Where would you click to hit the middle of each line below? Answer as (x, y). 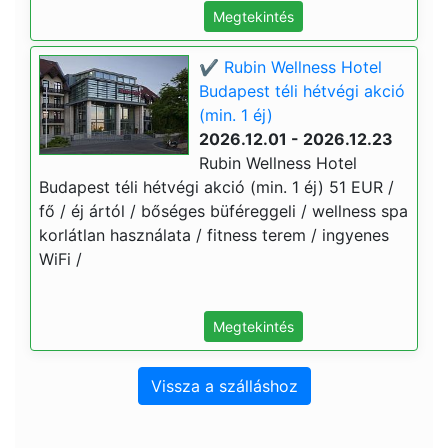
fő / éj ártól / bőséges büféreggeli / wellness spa (223, 211)
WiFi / (60, 259)
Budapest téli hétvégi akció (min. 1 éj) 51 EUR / (216, 187)
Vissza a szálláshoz (224, 386)
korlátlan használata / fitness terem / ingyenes (214, 235)
